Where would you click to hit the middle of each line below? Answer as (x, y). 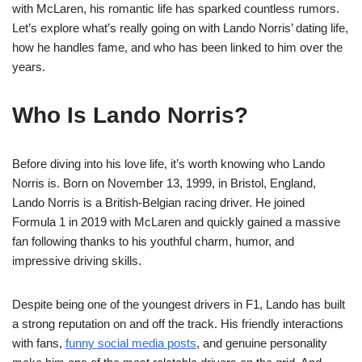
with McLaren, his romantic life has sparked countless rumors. (176, 8)
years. (29, 67)
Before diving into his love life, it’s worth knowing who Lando (168, 164)
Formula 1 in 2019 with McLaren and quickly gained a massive (176, 222)
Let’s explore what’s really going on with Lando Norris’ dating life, (180, 28)
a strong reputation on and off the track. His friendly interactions (178, 324)
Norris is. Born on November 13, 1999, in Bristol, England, (164, 183)
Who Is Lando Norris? (130, 115)
